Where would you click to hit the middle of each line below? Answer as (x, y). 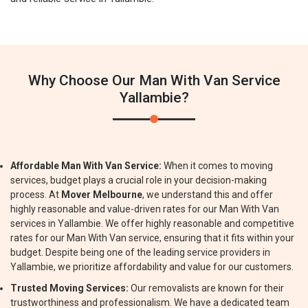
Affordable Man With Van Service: (86, 166)
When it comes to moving (217, 166)
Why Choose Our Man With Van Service (154, 80)
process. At (36, 195)
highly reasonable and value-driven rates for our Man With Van (145, 209)
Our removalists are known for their (206, 288)
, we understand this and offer (208, 195)
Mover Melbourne (102, 195)
